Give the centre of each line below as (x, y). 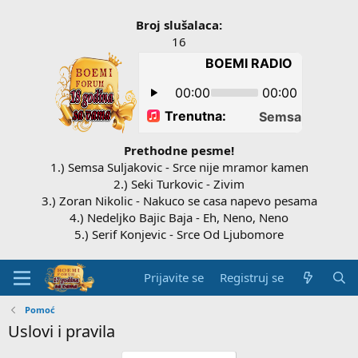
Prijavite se (174, 277)
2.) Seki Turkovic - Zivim (179, 184)
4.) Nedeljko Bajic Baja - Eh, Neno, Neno (179, 217)
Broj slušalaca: (179, 25)
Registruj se (252, 277)
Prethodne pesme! (179, 150)
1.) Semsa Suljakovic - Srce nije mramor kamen (179, 167)
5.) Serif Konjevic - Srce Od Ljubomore (179, 234)
